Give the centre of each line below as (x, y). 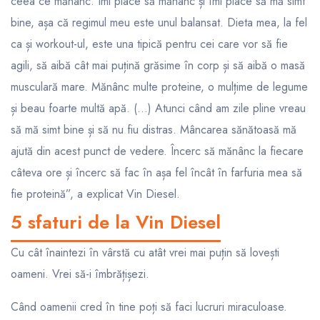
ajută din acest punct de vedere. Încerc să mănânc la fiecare (157, 151)
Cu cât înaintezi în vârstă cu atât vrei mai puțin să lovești (145, 253)
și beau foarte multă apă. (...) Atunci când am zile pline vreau (158, 109)
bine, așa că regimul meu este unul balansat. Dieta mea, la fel (159, 23)
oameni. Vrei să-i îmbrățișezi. (80, 274)
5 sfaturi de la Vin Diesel (116, 222)
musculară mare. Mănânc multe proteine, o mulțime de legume (159, 87)
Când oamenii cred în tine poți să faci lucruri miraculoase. (149, 307)
